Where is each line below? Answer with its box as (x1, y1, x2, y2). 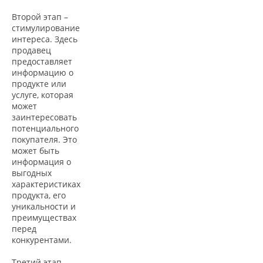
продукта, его (12, 189, 66, 201)
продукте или (12, 77, 66, 89)
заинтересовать (12, 111, 77, 123)
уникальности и (12, 200, 76, 212)
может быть (12, 144, 59, 156)
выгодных (12, 167, 52, 178)
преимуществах (12, 211, 76, 223)
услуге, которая (12, 89, 73, 100)
